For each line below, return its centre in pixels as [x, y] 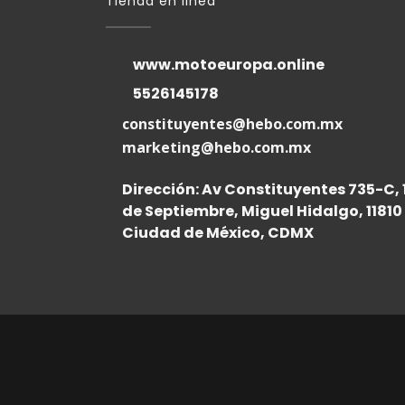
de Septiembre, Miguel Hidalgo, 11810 [262, 211]
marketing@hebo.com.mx [216, 147]
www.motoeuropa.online [229, 65]
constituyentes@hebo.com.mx [232, 124]
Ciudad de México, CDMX [217, 233]
